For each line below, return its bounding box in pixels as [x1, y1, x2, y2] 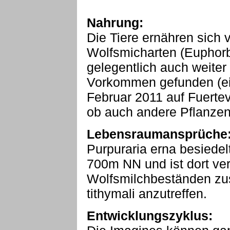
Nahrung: [87, 15, 143, 30]
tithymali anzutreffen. [87, 186, 207, 201]
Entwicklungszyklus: [87, 208, 213, 223]
